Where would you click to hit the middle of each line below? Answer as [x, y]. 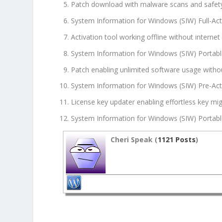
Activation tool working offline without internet [146, 37]
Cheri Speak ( [134, 139]
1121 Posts [177, 139]
